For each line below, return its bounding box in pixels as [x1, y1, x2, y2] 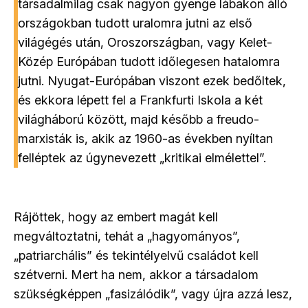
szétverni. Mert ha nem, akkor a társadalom [14, 267, 258, 283]
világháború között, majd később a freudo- [18, 112, 259, 127]
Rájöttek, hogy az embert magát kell [14, 210, 218, 225]
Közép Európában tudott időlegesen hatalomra [18, 54, 280, 69]
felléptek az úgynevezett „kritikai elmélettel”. [18, 151, 266, 166]
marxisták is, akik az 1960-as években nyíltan [18, 131, 273, 146]
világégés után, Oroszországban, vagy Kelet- [18, 35, 272, 50]
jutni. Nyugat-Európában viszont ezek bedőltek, [18, 74, 286, 89]
